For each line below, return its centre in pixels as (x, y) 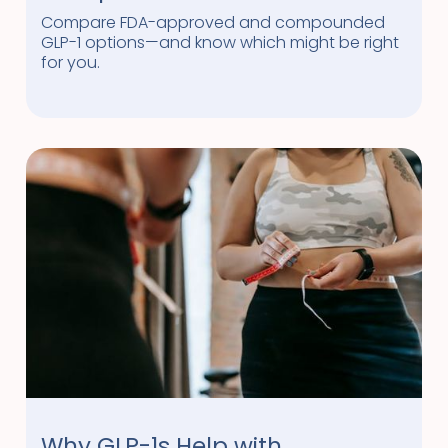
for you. (70, 62)
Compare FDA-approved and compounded (213, 22)
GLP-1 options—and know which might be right (220, 42)
